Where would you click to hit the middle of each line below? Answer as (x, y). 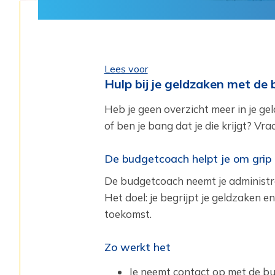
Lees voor (126, 69)
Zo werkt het (137, 247)
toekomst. (128, 214)
